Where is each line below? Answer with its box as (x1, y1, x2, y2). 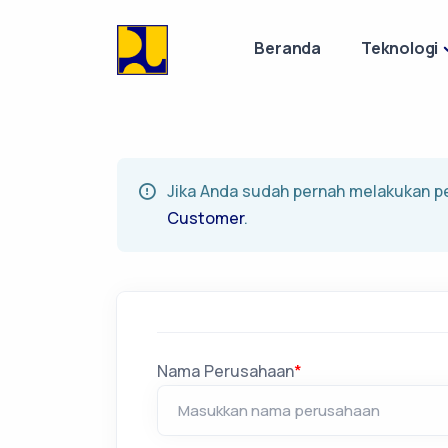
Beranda (254, 37, 322, 59)
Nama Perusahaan (157, 360, 294, 382)
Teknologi (361, 37, 439, 59)
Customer (167, 207, 244, 229)
